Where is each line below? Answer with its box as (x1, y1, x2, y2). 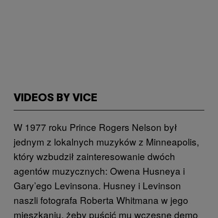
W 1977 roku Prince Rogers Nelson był (14, 120, 177, 133)
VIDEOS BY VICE (14, 93, 97, 103)
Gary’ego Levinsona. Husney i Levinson (14, 179, 181, 192)
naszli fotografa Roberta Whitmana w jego (14, 193, 188, 206)
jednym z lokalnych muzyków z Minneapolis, (14, 135, 199, 148)
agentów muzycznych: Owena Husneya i (14, 164, 185, 177)
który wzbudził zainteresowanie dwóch (14, 149, 175, 163)
